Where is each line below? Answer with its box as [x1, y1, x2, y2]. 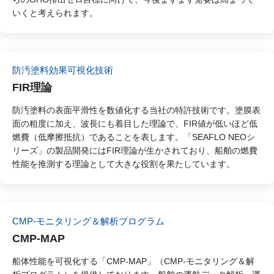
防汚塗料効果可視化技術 [12, 65, 113, 76]
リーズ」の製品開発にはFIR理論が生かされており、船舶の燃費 [12, 146, 257, 156]
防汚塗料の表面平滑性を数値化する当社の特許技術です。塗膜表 [12, 105, 261, 116]
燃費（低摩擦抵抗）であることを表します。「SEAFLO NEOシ [12, 132, 255, 143]
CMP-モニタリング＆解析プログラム [12, 216, 165, 227]
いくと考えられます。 [12, 8, 98, 18]
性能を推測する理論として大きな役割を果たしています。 [12, 159, 235, 169]
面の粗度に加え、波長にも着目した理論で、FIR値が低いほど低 [12, 119, 257, 129]
